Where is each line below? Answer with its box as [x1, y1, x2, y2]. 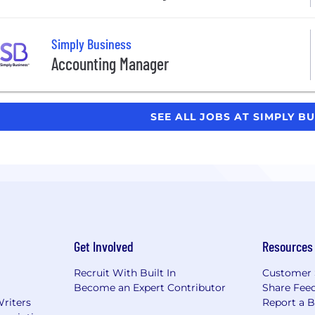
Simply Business [51, 35, 131, 53]
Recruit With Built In [73, 266, 176, 279]
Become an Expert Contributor [73, 281, 226, 294]
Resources [262, 237, 314, 255]
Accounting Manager [51, 53, 169, 75]
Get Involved [73, 237, 134, 255]
